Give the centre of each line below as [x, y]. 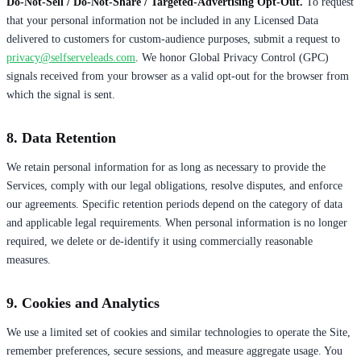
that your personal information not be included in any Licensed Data [162, 20]
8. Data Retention [61, 137]
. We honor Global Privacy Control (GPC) [232, 57]
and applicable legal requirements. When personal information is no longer [177, 222]
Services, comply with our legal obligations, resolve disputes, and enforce [174, 185]
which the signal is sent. [61, 94]
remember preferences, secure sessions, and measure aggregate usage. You [174, 351]
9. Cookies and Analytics [83, 303]
